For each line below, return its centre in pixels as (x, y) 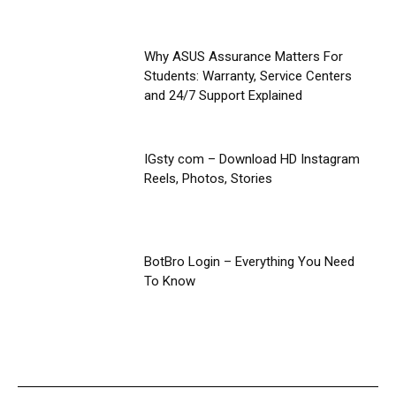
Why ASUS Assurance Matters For (243, 57)
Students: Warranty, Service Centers (247, 76)
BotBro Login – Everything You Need (249, 261)
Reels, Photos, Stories (208, 179)
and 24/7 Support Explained (223, 96)
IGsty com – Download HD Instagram (251, 160)
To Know (169, 281)
